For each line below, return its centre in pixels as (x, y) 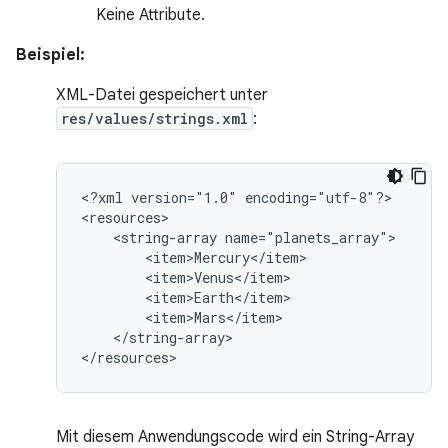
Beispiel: (50, 55)
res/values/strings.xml (154, 118)
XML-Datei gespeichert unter (162, 95)
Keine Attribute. (150, 15)
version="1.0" (184, 197)
